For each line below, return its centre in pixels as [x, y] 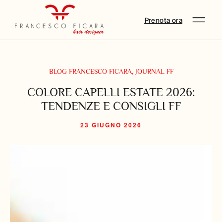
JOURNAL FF [154, 71]
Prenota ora [163, 20]
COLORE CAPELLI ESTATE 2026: [111, 92]
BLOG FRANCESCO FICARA [90, 71]
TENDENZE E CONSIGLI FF [111, 106]
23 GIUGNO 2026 [111, 125]
